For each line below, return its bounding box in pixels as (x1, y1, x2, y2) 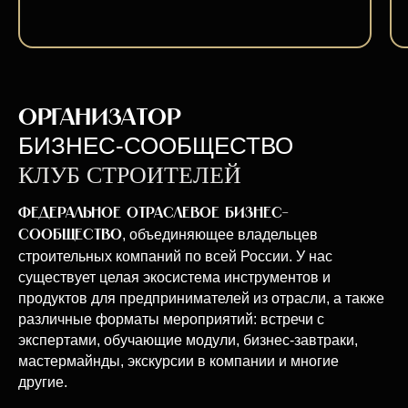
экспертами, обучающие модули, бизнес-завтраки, (18, 332, 358, 348)
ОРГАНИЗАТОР (18, 106, 180, 129)
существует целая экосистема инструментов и (18, 270, 331, 285)
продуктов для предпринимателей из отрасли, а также (18, 291, 384, 306)
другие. (18, 374, 67, 390)
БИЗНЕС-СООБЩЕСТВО (18, 132, 293, 159)
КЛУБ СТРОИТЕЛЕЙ (18, 162, 241, 189)
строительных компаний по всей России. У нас (18, 249, 332, 264)
